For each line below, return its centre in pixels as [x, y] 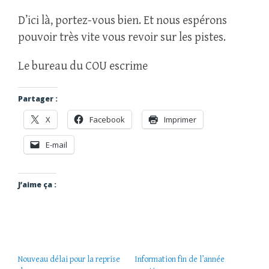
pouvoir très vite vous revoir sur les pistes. [122, 38]
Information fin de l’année [180, 260]
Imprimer [180, 120]
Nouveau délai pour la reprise [69, 260]
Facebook [107, 120]
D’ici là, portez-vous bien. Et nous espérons [122, 21]
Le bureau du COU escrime [83, 67]
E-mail [56, 145]
